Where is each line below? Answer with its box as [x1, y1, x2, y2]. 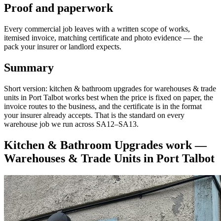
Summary [4, 61, 54, 74]
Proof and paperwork [4, 1, 113, 15]
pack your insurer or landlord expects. [4, 42, 121, 51]
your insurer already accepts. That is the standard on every [4, 111, 184, 120]
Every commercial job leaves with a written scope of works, [4, 25, 190, 34]
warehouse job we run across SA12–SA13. [4, 120, 139, 129]
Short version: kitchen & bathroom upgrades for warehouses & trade [4, 84, 216, 93]
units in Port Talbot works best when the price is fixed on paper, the [4, 93, 213, 102]
